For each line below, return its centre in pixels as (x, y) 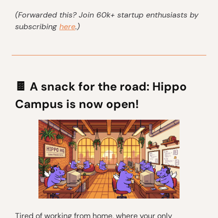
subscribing (37, 27)
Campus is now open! (77, 104)
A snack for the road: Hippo (107, 87)
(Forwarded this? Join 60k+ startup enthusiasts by (107, 15)
